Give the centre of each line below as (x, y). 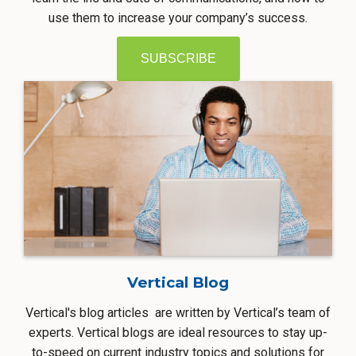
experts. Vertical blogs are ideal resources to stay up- (178, 333)
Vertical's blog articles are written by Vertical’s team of (178, 313)
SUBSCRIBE (178, 59)
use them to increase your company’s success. (178, 18)
